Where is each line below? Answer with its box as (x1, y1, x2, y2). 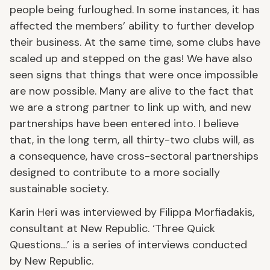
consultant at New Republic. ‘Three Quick (10, 221, 215, 236)
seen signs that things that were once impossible (10, 67, 258, 82)
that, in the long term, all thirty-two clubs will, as (10, 132, 254, 147)
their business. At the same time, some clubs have (10, 34, 260, 49)
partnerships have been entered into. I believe (10, 116, 239, 131)
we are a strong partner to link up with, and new (10, 99, 251, 115)
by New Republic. (10, 253, 93, 268)
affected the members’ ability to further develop (10, 18, 254, 33)
